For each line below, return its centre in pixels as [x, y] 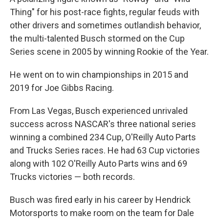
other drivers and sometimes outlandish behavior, [105, 25]
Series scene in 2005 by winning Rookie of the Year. [109, 51]
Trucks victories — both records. [72, 176]
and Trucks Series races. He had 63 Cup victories [105, 150]
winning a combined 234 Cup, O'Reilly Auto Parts [103, 137]
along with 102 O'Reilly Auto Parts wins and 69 [99, 163]
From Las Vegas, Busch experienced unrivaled [99, 110]
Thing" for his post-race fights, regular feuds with [105, 12]
